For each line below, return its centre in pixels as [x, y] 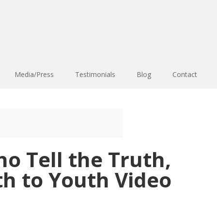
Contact [185, 74]
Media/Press [34, 74]
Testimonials [95, 74]
